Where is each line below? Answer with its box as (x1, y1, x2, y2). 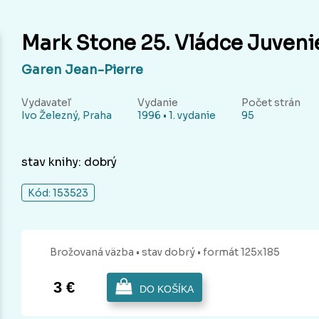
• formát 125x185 (197, 246, 280, 259)
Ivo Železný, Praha (21, 109, 112, 122)
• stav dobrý (136, 246, 197, 259)
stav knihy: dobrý (21, 155, 117, 170)
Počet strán (241, 96, 300, 110)
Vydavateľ (21, 96, 70, 110)
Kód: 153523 (28, 187, 88, 200)
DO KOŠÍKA (140, 283, 194, 296)
